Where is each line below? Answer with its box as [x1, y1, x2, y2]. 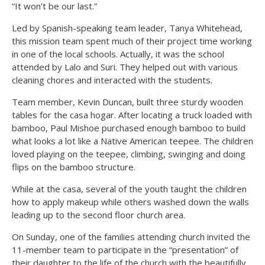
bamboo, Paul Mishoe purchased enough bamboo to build [12, 121, 245, 134]
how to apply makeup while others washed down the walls [12, 195, 249, 208]
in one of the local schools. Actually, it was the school [12, 47, 224, 60]
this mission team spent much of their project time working [12, 34, 252, 47]
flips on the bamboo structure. [12, 160, 135, 173]
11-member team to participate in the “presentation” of [12, 243, 238, 256]
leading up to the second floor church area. [12, 208, 185, 221]
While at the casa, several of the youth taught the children [12, 182, 247, 195]
